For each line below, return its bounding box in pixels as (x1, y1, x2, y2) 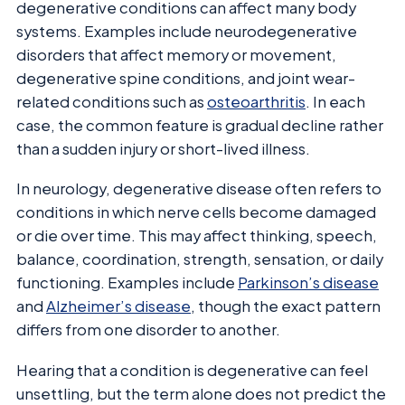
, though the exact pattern (191, 297, 381, 316)
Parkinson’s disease (238, 273, 379, 293)
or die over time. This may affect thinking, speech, (16, 226, 377, 246)
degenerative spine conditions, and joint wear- (16, 68, 355, 88)
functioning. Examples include (16, 273, 238, 293)
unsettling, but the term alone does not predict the (16, 383, 386, 403)
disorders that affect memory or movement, (16, 44, 336, 64)
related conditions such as (16, 91, 207, 111)
